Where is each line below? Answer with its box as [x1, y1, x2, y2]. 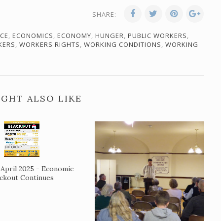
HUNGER [95, 31, 124, 40]
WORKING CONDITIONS [84, 40, 161, 49]
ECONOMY [57, 31, 91, 40]
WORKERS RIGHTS [19, 40, 80, 49]
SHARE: [92, 10, 116, 19]
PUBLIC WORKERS [128, 31, 187, 40]
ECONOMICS [12, 31, 53, 40]
